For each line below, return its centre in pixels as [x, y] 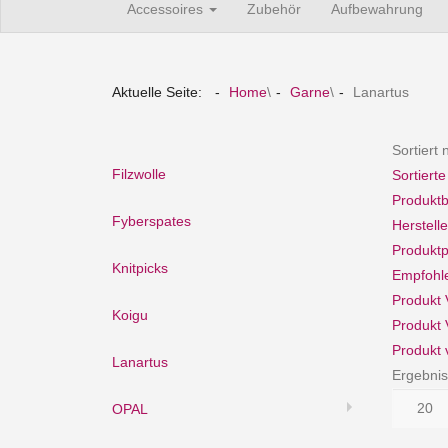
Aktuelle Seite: [161, 91]
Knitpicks [140, 267]
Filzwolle [139, 173]
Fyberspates [151, 220]
